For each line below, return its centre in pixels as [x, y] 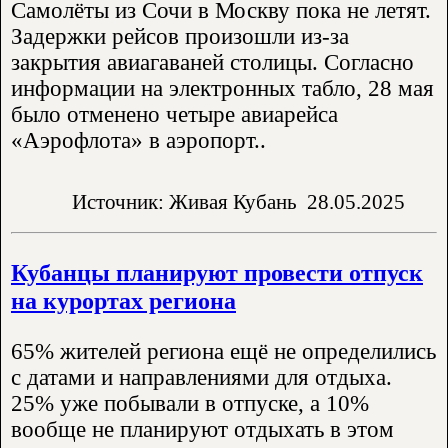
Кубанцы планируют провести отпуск [217, 272]
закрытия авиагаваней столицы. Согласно [212, 63]
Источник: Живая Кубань [184, 202]
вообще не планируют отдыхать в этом [202, 430]
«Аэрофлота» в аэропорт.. [138, 141]
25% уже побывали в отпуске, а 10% [190, 404]
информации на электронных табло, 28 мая [222, 89]
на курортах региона [123, 300]
